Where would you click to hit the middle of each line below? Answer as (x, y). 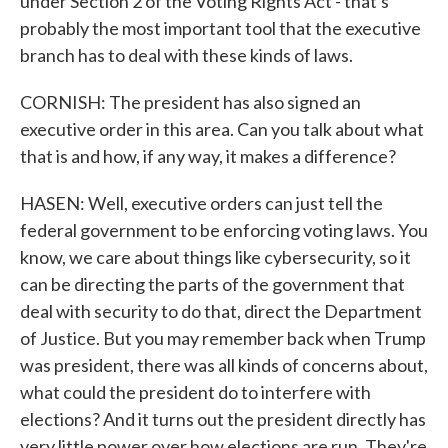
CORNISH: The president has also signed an (190, 102)
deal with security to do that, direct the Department (221, 311)
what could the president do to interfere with (195, 392)
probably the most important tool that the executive (220, 28)
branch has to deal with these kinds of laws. (186, 55)
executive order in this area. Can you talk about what (222, 129)
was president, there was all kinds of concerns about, (224, 365)
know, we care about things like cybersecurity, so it (215, 257)
